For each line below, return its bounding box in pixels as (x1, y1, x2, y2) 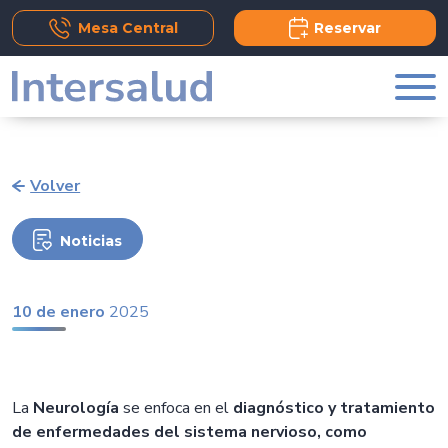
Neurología (33, 397, 119, 419)
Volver (30, 175, 81, 197)
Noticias (59, 231, 122, 250)
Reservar (314, 18, 382, 37)
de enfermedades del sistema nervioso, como (12, 421, 367, 443)
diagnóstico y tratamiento (233, 397, 435, 419)
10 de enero (12, 301, 105, 323)
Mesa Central (78, 18, 178, 37)
